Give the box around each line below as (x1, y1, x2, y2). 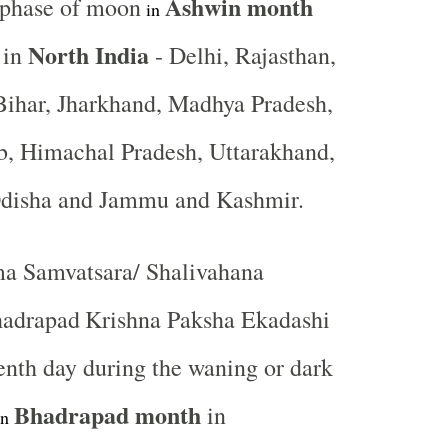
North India (27, 37, 149, 72)
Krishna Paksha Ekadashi (84, 303, 330, 335)
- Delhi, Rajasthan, (148, 39, 336, 71)
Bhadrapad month (13, 397, 201, 432)
